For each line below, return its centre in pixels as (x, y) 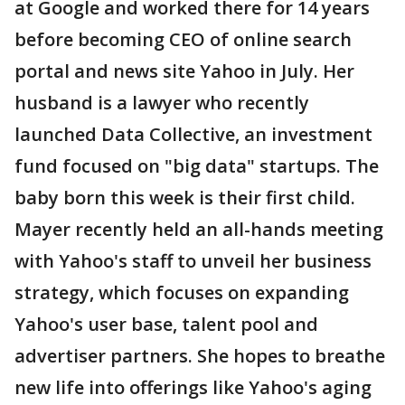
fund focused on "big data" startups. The (197, 166)
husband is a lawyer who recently (162, 103)
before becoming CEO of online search (183, 39)
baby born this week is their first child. (185, 198)
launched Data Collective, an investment (193, 134)
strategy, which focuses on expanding (182, 292)
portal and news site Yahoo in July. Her (184, 71)
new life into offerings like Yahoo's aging (193, 387)
